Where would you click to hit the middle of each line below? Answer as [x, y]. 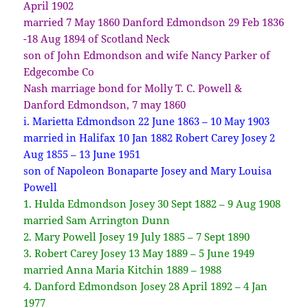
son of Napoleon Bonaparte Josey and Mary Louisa [148, 170]
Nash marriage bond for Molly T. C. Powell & [133, 88]
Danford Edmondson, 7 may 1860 [105, 104]
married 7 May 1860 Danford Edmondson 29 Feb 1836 [154, 22]
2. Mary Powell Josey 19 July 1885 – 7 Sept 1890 [137, 236]
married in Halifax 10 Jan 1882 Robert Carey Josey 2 [150, 137]
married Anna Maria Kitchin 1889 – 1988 [123, 269]
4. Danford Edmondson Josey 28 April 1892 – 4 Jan [146, 286]
